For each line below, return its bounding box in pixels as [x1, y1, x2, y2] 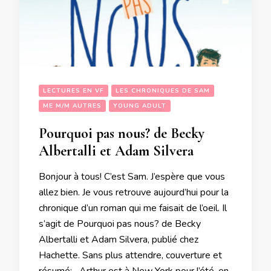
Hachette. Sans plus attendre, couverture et [39, 249, 222, 263]
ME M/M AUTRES [43, 102, 102, 111]
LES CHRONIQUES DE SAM [116, 87, 210, 96]
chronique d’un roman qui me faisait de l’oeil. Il [39, 201, 227, 215]
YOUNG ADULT [113, 102, 166, 111]
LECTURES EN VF [43, 87, 104, 96]
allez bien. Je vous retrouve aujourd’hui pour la [39, 186, 229, 200]
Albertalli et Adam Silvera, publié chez [39, 233, 198, 247]
